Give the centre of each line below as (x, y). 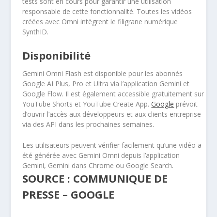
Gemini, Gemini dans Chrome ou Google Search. (98, 166)
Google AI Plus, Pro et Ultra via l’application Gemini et (106, 83)
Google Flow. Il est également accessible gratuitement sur (113, 93)
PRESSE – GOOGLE (69, 194)
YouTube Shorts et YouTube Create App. (87, 104)
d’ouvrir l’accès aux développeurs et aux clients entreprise (112, 114)
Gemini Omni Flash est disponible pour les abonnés (103, 73)
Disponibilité (57, 55)
